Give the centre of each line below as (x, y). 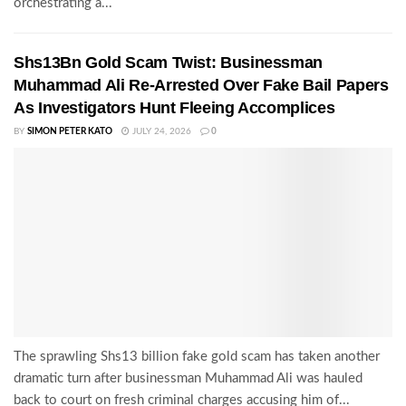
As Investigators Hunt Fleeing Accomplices (174, 108)
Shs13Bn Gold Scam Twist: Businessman (169, 63)
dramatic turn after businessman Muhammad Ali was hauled (188, 379)
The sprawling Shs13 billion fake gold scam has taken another (197, 357)
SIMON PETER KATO (70, 132)
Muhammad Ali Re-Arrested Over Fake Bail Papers (201, 86)
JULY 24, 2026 (160, 132)
